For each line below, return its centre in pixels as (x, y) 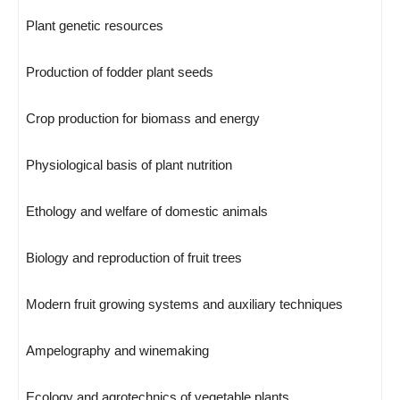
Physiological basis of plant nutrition (129, 165)
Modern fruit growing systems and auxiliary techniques (184, 304)
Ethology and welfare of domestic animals (147, 211)
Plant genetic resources (95, 25)
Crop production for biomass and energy (143, 118)
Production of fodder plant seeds (120, 72)
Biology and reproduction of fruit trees (134, 258)
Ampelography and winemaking (117, 350)
